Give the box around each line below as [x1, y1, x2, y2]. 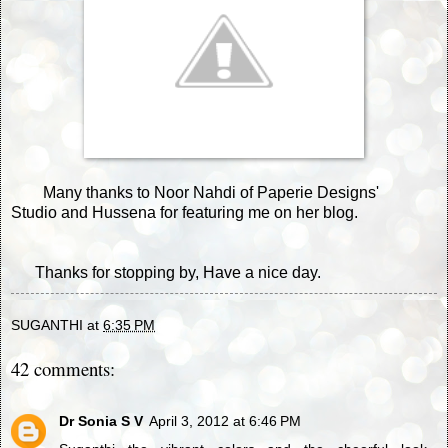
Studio [11, 203, 57, 221]
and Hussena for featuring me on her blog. [57, 203, 358, 221]
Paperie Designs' [257, 183, 379, 201]
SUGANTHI [11, 316, 83, 333]
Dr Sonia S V [59, 412, 143, 429]
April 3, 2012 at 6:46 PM [149, 412, 301, 429]
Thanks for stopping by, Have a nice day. [11, 263, 321, 281]
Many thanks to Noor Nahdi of [39, 183, 257, 201]
